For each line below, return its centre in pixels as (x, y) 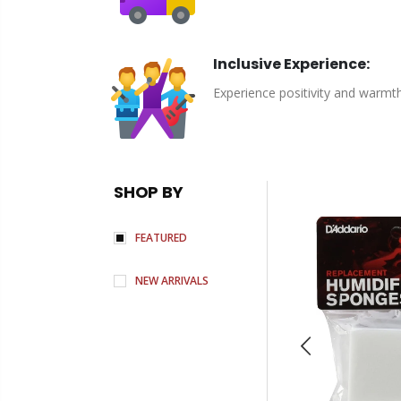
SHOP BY (149, 192)
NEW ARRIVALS (172, 280)
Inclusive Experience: (291, 64)
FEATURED (161, 237)
